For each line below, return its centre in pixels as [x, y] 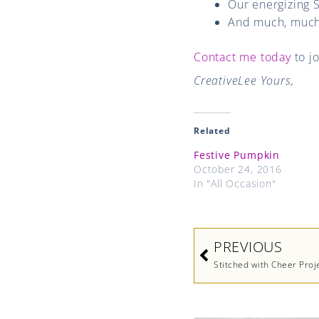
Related [212, 130]
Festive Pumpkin [237, 155]
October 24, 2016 [238, 169]
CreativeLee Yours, [244, 80]
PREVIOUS [248, 246]
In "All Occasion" [235, 183]
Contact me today [242, 57]
